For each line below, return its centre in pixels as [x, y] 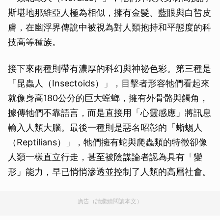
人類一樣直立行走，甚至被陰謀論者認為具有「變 [105, 157]
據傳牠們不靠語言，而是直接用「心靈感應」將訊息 [110, 113]
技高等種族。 [34, 42]
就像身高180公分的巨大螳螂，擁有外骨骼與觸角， [108, 98]
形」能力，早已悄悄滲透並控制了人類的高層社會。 [110, 172]
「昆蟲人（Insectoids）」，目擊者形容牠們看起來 [109, 83]
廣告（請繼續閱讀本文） [110, 201]
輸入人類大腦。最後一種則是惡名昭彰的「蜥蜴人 [105, 128]
